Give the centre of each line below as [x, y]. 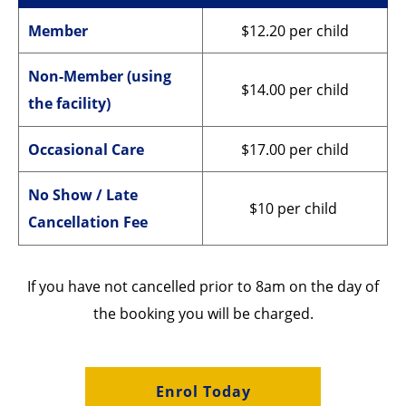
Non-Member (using [100, 77]
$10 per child [295, 209]
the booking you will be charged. [203, 313]
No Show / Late [83, 195]
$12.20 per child [295, 31]
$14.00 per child [295, 90]
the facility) [69, 104]
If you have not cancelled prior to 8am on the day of [203, 286]
